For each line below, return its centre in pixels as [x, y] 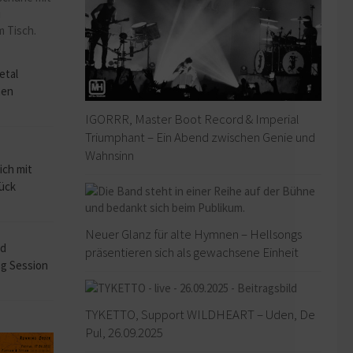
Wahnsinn [110, 155]
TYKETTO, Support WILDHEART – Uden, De [200, 314]
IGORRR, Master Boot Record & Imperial [192, 119]
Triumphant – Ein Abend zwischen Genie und [200, 137]
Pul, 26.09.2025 [124, 332]
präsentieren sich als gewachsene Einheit [192, 252]
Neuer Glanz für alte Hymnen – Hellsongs [193, 234]
